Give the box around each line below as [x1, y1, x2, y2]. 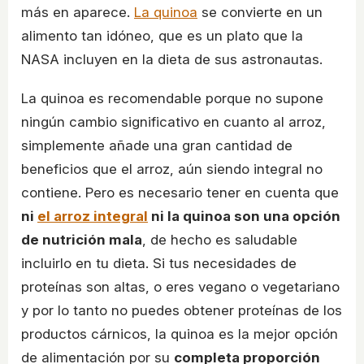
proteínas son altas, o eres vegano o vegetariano [21, 279, 340, 296]
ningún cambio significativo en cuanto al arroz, [21, 114, 326, 131]
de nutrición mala [21, 232, 142, 249]
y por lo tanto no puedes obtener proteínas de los [21, 302, 342, 319]
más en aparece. [21, 4, 134, 21]
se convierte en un [197, 4, 323, 21]
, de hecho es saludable [142, 232, 297, 249]
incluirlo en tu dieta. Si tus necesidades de [21, 255, 297, 272]
